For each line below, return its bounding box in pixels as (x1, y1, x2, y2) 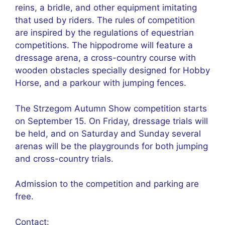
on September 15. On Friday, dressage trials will (15, 116, 208, 126)
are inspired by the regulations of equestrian (15, 28, 194, 38)
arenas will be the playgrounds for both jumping (15, 141, 208, 151)
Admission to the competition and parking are (15, 179, 199, 189)
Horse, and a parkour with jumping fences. (15, 78, 186, 88)
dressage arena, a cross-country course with (15, 53, 196, 63)
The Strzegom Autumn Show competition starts (15, 103, 207, 114)
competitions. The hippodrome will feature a (15, 40, 193, 50)
